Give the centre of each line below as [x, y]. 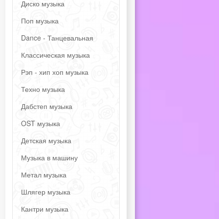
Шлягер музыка [46, 192]
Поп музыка [40, 21]
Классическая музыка [55, 55]
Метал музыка [44, 175]
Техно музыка [43, 89]
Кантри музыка [45, 209]
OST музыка [41, 123]
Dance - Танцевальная [57, 38]
